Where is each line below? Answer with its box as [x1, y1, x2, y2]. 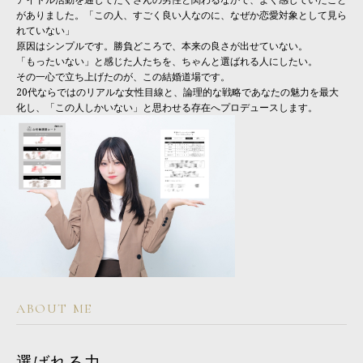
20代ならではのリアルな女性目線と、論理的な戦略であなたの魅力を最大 [16, 85, 339, 100]
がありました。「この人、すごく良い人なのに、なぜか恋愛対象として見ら [16, 8, 347, 23]
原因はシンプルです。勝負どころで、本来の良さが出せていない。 [16, 39, 308, 53]
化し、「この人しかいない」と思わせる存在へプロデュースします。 [16, 100, 318, 115]
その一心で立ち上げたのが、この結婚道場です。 [16, 70, 230, 84]
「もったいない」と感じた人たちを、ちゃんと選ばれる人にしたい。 [16, 54, 318, 69]
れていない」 [16, 23, 75, 38]
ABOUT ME [16, 301, 92, 318]
